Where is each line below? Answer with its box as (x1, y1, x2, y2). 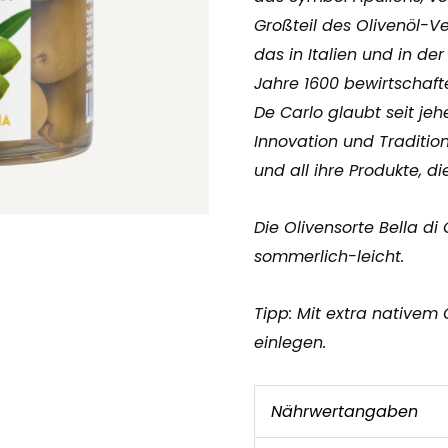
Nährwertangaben (271, 400, 418, 423)
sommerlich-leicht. (254, 245, 404, 268)
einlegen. (254, 331, 326, 354)
